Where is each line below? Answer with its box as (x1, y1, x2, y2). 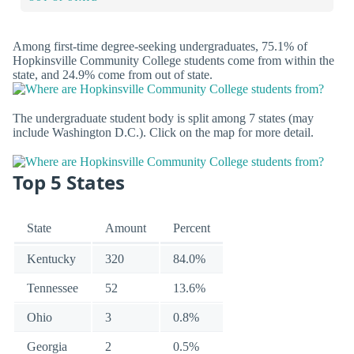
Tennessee (27, 281, 78, 295)
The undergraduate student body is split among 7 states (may (13, 111, 314, 125)
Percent (173, 220, 210, 235)
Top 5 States (13, 169, 125, 196)
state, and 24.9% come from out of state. (13, 67, 213, 81)
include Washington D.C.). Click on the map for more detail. (13, 125, 314, 139)
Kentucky (27, 251, 76, 265)
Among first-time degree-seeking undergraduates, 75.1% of (13, 39, 307, 53)
